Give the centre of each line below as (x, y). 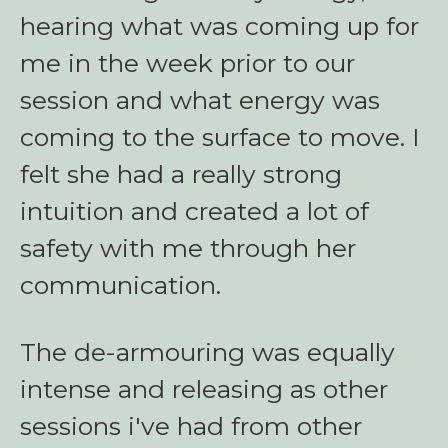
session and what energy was (200, 100)
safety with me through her (188, 248)
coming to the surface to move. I (220, 137)
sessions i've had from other (191, 426)
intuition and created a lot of (194, 211)
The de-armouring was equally (207, 352)
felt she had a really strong (181, 174)
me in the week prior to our (187, 63)
